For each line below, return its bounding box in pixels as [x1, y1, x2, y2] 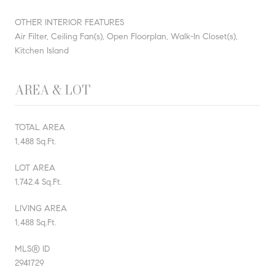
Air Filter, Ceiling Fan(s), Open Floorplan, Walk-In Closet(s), [15, 31, 238, 42]
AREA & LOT [15, 80, 91, 99]
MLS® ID [15, 243, 50, 254]
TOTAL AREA [15, 122, 65, 133]
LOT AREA [15, 162, 55, 173]
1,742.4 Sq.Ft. [15, 176, 62, 187]
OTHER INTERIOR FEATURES [15, 17, 124, 28]
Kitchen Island [15, 45, 69, 56]
